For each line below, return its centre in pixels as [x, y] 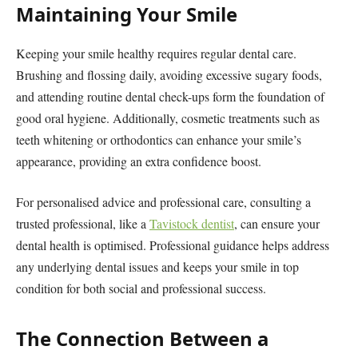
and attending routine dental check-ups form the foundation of [170, 96]
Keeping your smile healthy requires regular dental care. [156, 53]
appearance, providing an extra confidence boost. [139, 161]
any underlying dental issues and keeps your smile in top [157, 267]
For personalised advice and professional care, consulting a [163, 202]
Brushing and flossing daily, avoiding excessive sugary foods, [169, 74]
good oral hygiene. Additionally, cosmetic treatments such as [168, 117]
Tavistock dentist [192, 224]
